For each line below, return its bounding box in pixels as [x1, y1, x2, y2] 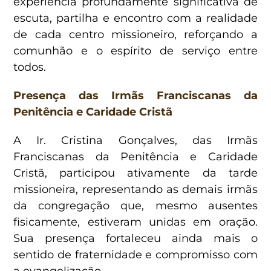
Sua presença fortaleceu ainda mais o [13, 231, 258, 245]
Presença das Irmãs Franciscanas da [13, 88, 258, 102]
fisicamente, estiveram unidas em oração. [13, 215, 258, 229]
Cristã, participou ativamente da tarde [13, 166, 258, 180]
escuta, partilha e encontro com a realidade [13, 11, 258, 25]
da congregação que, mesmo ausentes [13, 198, 258, 212]
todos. [13, 60, 47, 74]
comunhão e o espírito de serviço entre [13, 44, 258, 57]
